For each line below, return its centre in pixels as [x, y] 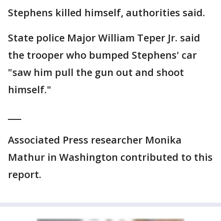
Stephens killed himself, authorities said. [107, 13]
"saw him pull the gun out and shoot [96, 72]
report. [25, 174]
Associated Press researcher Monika [95, 140]
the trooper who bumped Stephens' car [102, 55]
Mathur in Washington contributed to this [110, 157]
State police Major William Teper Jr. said [104, 38]
